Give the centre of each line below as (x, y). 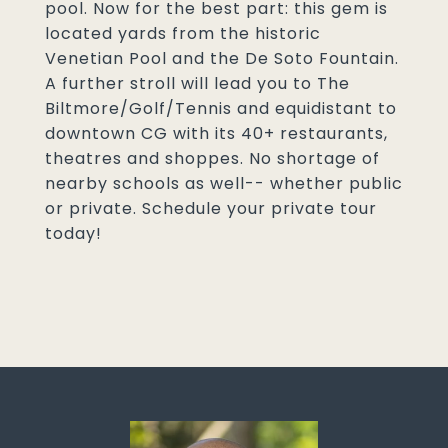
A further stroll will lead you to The (197, 83)
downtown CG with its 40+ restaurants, (216, 133)
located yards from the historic (183, 33)
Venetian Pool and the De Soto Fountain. (222, 58)
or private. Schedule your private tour (211, 208)
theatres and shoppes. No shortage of (212, 158)
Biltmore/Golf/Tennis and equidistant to (221, 108)
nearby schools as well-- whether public (224, 183)
